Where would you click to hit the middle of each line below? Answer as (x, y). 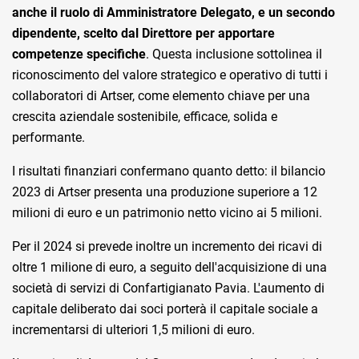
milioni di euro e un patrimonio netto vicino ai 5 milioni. (167, 213)
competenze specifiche (79, 54)
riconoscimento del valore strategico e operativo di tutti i (170, 75)
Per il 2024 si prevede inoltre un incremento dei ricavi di (167, 247)
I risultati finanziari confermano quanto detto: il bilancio (169, 171)
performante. (48, 138)
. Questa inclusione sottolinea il (234, 54)
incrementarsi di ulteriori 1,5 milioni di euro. (133, 330)
